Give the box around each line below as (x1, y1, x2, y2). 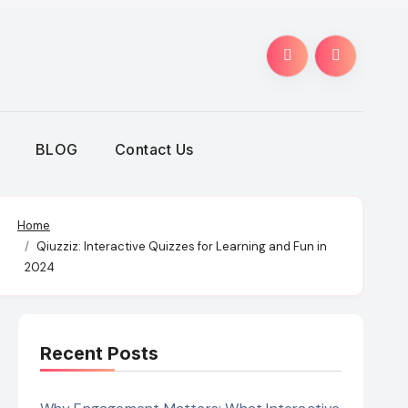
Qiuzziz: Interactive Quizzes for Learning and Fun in (36, 238, 328, 254)
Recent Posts (39, 342, 158, 364)
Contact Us (114, 140, 194, 158)
